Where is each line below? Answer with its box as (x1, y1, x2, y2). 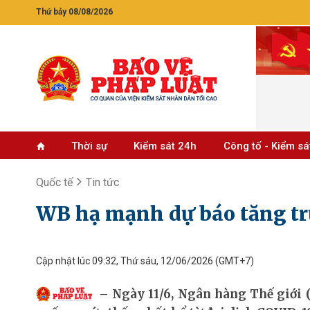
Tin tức (86, 176, 119, 189)
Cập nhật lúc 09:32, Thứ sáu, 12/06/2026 (36, 255, 213, 266)
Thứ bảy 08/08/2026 (36, 7, 113, 17)
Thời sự (71, 140, 107, 152)
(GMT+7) (213, 255, 254, 266)
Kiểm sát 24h (134, 140, 197, 152)
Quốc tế (36, 176, 73, 189)
